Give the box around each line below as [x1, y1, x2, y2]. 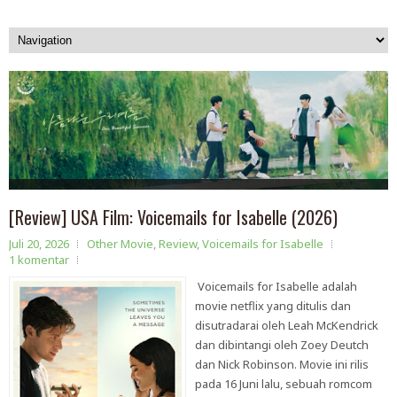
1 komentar [9, 252, 69, 268]
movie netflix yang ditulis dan [195, 298, 351, 314]
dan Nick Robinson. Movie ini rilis [195, 356, 369, 372]
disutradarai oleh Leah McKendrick [195, 317, 378, 333]
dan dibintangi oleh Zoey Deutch [195, 337, 369, 353]
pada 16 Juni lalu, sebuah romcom [195, 376, 372, 392]
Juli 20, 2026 [9, 236, 69, 252]
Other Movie [87, 236, 153, 252]
